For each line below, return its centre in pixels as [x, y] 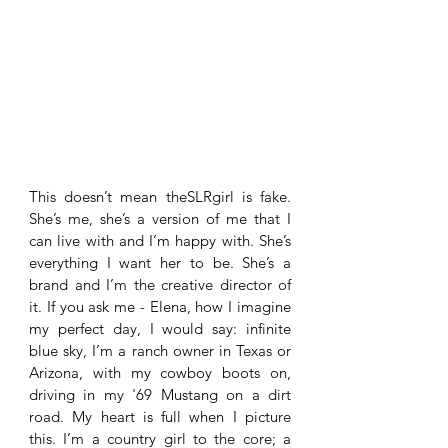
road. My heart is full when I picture [160, 416]
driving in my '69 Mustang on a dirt [160, 394]
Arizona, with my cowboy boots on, [160, 372]
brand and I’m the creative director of [160, 284]
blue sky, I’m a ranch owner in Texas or [160, 350]
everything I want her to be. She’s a [160, 262]
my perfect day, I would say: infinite [160, 328]
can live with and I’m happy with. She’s [160, 240]
